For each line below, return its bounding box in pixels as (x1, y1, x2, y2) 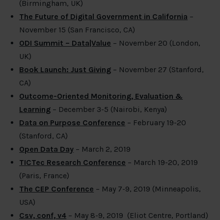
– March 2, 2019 (76, 144, 131, 154)
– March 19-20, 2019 (126, 158, 198, 167)
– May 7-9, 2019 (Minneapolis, (96, 184, 201, 194)
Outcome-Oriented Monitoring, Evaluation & (19, 91, 183, 101)
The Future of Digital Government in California (19, 12, 188, 22)
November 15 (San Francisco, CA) (19, 25, 136, 35)
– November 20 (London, (113, 38, 201, 48)
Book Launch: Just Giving (19, 65, 111, 75)
